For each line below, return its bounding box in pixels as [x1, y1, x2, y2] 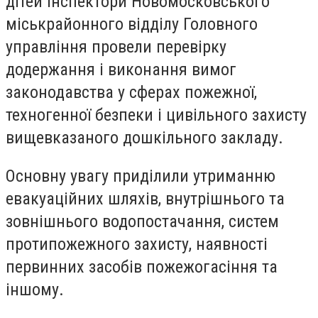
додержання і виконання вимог [6, 60, 236, 80]
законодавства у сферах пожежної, [6, 82, 257, 103]
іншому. [6, 279, 64, 300]
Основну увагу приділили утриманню [6, 165, 275, 186]
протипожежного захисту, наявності [6, 234, 268, 254]
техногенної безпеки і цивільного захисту [6, 105, 307, 126]
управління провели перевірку [6, 37, 226, 57]
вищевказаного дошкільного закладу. [6, 128, 283, 148]
